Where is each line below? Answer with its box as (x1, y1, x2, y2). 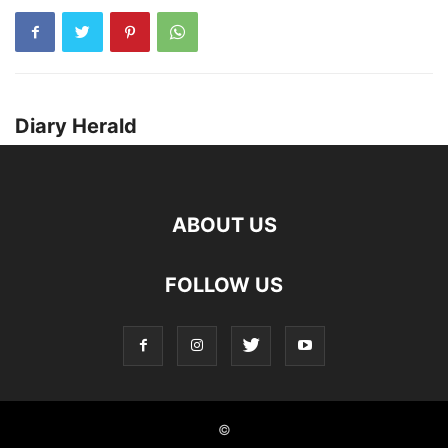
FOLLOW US (165, 272, 283, 297)
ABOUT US (171, 212, 277, 237)
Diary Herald (15, 113, 137, 138)
